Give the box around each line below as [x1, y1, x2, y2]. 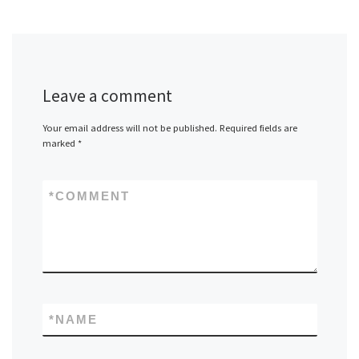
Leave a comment [42, 85, 172, 107]
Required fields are [219, 121, 297, 134]
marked [42, 136, 78, 149]
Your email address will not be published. [42, 121, 217, 134]
